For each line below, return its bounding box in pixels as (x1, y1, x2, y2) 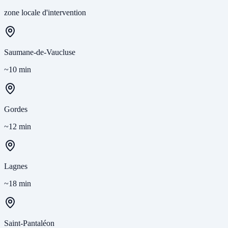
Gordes (4, 105, 27, 114)
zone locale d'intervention (4, 8, 86, 17)
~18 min (4, 179, 31, 188)
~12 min (4, 122, 31, 131)
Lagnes (4, 162, 27, 171)
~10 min (4, 65, 31, 74)
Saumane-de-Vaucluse (4, 48, 75, 57)
